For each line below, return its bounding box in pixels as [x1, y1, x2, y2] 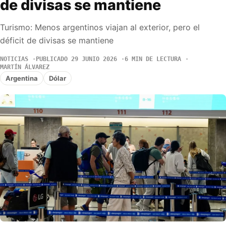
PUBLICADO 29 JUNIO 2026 [36, 55, 117, 63]
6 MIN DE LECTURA [125, 55, 181, 63]
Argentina [6, 74, 38, 82]
